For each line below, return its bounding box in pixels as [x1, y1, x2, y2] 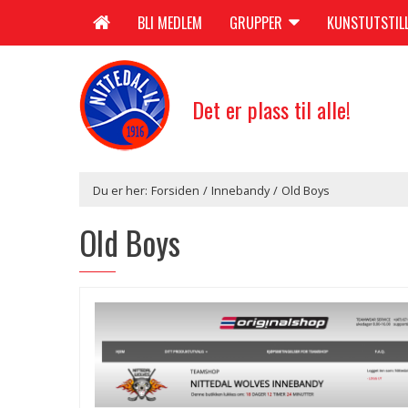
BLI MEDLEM [138, 12, 202, 34]
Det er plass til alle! [192, 93, 351, 126]
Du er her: [93, 182, 148, 199]
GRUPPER [229, 12, 286, 34]
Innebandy [211, 182, 270, 199]
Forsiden [151, 182, 199, 199]
